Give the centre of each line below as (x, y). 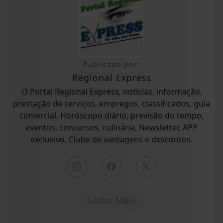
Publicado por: (111, 65)
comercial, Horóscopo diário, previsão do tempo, (111, 116)
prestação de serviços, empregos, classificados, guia (111, 104)
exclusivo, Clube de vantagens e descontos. (111, 140)
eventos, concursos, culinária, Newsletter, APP (111, 128)
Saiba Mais (111, 201)
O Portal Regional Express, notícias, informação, (111, 92)
